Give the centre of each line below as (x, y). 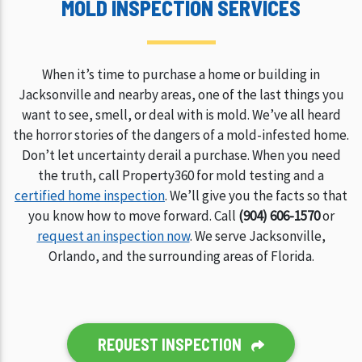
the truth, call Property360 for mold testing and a (181, 176)
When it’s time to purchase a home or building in (181, 75)
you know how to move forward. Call (133, 216)
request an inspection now (113, 236)
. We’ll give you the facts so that (256, 196)
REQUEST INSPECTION (171, 345)
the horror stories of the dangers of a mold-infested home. (181, 135)
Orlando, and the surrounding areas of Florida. (181, 257)
